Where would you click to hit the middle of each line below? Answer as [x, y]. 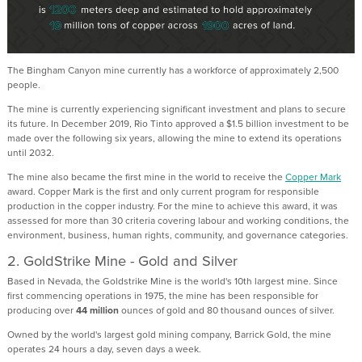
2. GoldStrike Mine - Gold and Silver [122, 260]
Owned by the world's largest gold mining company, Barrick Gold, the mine [169, 334]
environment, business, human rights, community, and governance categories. [179, 235]
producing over [42, 310]
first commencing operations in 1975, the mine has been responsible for [163, 295]
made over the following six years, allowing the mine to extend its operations [175, 138]
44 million [97, 310]
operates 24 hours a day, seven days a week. [105, 349]
